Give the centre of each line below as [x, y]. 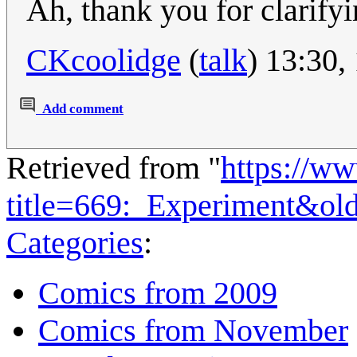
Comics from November [193, 331]
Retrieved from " [114, 168]
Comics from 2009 [158, 293]
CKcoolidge [104, 61]
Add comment [83, 108]
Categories [75, 243]
